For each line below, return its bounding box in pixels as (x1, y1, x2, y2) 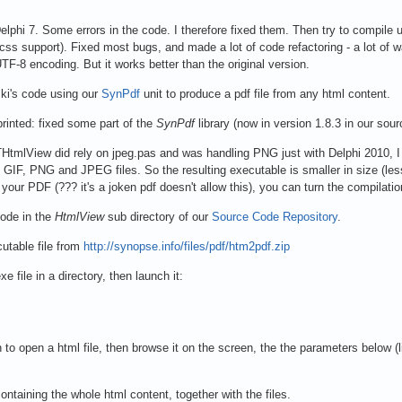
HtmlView (55, 209, 104, 223)
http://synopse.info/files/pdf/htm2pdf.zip (83, 239, 290, 253)
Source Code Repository (212, 209, 337, 223)
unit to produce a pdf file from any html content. (140, 86, 390, 100)
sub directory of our (104, 209, 212, 223)
